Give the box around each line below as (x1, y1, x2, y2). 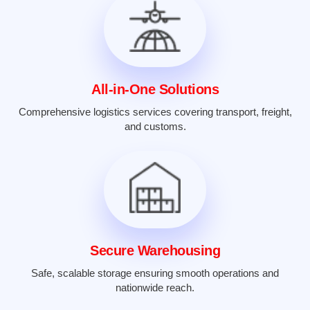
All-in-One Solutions (91, 82, 219, 98)
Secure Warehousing (90, 243, 220, 259)
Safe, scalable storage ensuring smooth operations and (31, 267, 279, 280)
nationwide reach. (116, 282, 194, 294)
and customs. (124, 120, 186, 133)
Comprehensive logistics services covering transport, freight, (18, 106, 292, 118)
